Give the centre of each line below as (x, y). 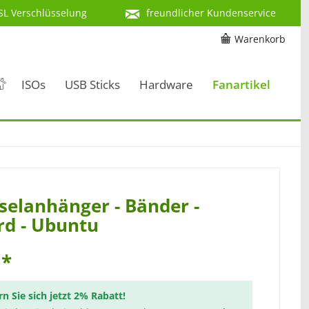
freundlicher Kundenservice (211, 13)
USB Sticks (92, 84)
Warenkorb (260, 39)
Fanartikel (241, 84)
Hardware (166, 84)
